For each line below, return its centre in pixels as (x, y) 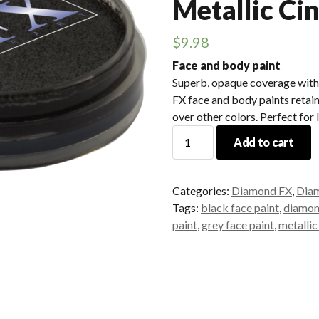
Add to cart (264, 142)
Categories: (202, 190)
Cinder (188, 218)
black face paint (240, 207)
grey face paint (238, 224)
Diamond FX (262, 190)
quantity (192, 235)
